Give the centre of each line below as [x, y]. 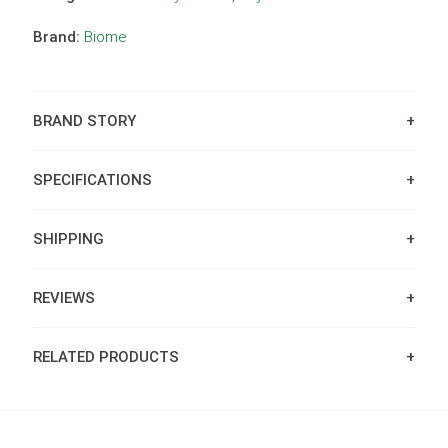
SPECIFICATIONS [92, 180]
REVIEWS [63, 298]
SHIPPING [68, 239]
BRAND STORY [84, 121]
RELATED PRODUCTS [105, 357]
